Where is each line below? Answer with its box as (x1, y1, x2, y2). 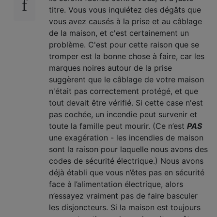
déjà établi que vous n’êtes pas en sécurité (49, 168, 204, 177)
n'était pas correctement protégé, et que (49, 86, 198, 96)
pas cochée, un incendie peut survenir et (49, 109, 197, 119)
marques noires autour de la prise (49, 63, 172, 73)
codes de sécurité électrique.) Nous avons (49, 156, 203, 166)
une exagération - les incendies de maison (49, 133, 203, 142)
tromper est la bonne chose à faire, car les (49, 51, 204, 61)
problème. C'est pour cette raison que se (49, 40, 199, 49)
